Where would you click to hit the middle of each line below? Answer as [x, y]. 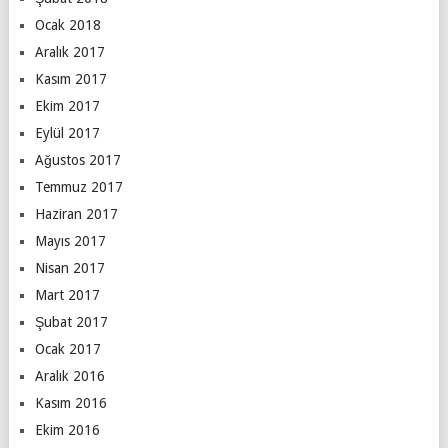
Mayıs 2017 [70, 240]
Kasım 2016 [70, 402]
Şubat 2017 [71, 321]
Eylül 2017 [67, 132]
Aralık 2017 [69, 51]
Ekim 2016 [67, 429]
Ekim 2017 [67, 105]
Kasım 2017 [70, 78]
